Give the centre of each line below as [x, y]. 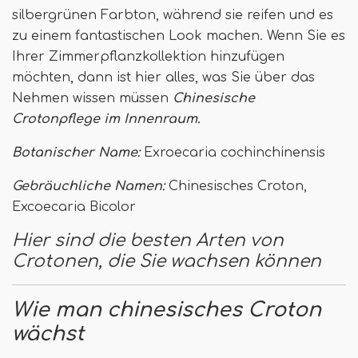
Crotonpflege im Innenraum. [106, 119]
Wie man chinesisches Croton [167, 310]
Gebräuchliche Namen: [88, 187]
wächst [48, 334]
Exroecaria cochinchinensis [235, 153]
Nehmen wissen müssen [92, 99]
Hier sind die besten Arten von [148, 241]
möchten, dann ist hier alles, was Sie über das [163, 78]
